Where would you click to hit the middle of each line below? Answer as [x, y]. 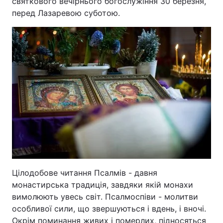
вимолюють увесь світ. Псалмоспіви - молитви [105, 197]
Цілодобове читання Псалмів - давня [85, 173]
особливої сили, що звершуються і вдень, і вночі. [109, 209]
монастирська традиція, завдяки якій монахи [103, 185]
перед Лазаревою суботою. [66, 13]
